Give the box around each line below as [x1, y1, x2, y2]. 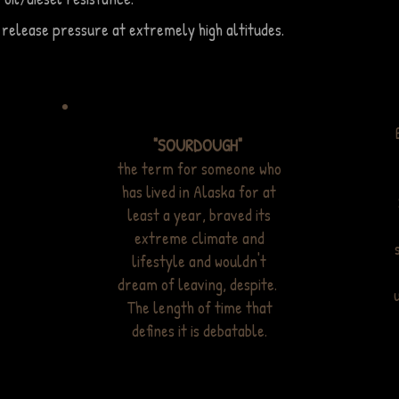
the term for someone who [117, 157, 281, 180]
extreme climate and [134, 226, 265, 249]
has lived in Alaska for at [122, 180, 276, 203]
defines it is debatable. [131, 319, 267, 342]
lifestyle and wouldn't [132, 249, 266, 273]
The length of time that [126, 296, 273, 319]
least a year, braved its [127, 203, 271, 226]
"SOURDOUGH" [152, 134, 242, 157]
